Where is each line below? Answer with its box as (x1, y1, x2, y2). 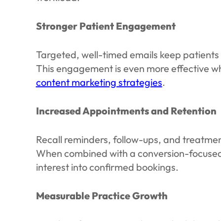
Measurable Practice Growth (36, 189, 168, 202)
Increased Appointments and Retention (36, 105, 217, 117)
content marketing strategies (36, 76, 162, 88)
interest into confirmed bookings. (36, 161, 179, 173)
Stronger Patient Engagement (36, 20, 176, 32)
